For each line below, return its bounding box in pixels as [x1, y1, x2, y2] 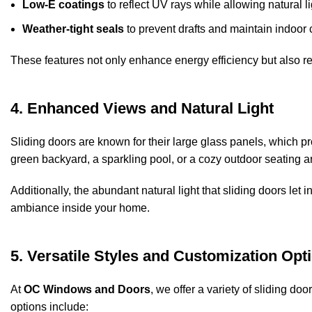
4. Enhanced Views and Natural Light [10, 100, 274, 118]
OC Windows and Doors [24, 283, 150, 296]
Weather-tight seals [22, 23, 124, 36]
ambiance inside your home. [10, 202, 150, 214]
